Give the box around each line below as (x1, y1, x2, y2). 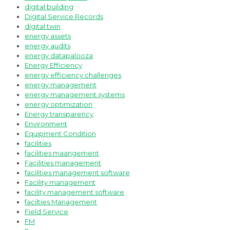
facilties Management (25, 198, 97, 206)
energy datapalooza (25, 51, 93, 60)
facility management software (25, 188, 124, 197)
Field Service (25, 207, 68, 216)
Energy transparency (25, 110, 93, 119)
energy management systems (25, 90, 125, 99)
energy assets (25, 32, 71, 41)
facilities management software (25, 168, 130, 177)
